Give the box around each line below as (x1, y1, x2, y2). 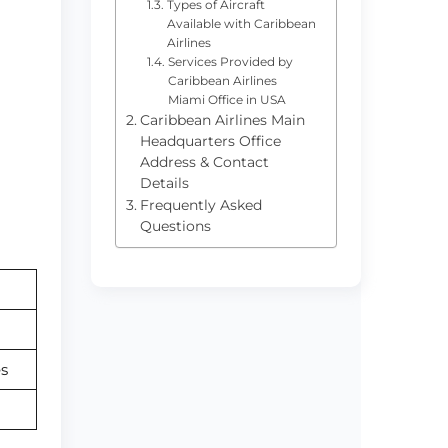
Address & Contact (139, 153, 269, 170)
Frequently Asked (139, 196, 262, 213)
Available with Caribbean (166, 15, 316, 31)
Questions (139, 217, 211, 234)
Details (139, 174, 189, 191)
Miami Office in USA (167, 91, 286, 107)
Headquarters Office (139, 132, 281, 149)
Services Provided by (167, 53, 293, 69)
